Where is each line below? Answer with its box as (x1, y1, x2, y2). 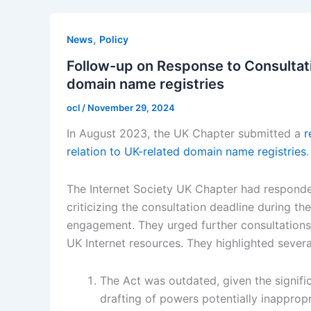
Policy (99, 33, 128, 45)
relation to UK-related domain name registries (67, 144, 306, 159)
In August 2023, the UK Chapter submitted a (67, 126, 304, 141)
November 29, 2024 (87, 101, 175, 113)
